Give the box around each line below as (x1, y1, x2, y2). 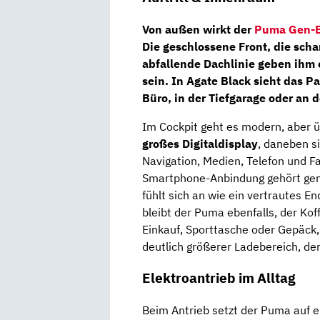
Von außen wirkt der (142, 21, 254, 36)
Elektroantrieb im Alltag (142, 269, 295, 287)
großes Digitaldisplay (142, 136, 258, 151)
